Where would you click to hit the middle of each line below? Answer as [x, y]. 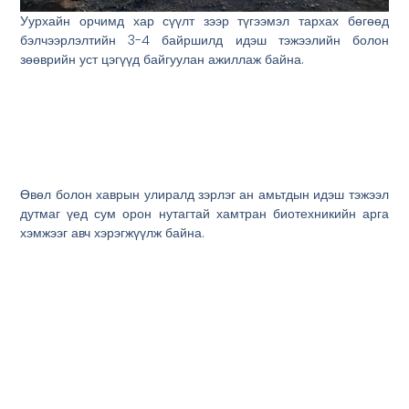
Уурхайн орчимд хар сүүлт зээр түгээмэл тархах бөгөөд [204, 21]
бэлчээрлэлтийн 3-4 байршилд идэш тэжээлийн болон [204, 41]
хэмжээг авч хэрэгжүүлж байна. [113, 232]
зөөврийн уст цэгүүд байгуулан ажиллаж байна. [163, 60]
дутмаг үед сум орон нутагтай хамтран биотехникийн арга [204, 213]
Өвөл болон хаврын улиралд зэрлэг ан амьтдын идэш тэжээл [204, 194]
